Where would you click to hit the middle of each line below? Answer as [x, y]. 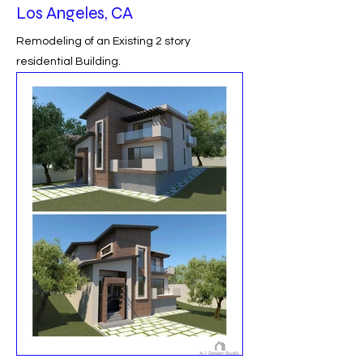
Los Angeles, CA [75, 13]
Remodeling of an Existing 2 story [103, 41]
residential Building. [68, 62]
